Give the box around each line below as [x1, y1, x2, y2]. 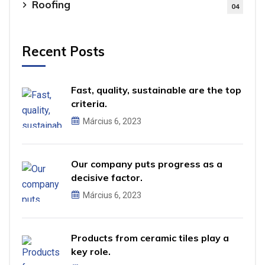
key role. [71, 245, 111, 258]
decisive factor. [71, 172, 143, 184]
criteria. [71, 98, 107, 110]
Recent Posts [22, 43, 105, 60]
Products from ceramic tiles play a [71, 232, 229, 244]
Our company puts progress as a [71, 158, 222, 170]
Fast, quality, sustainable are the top [71, 84, 241, 96]
